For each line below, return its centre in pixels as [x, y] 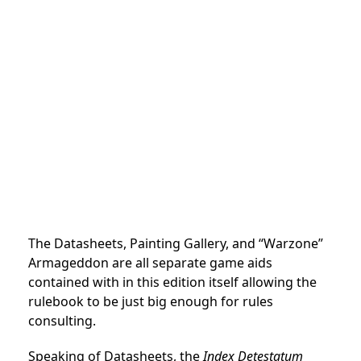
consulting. [62, 321]
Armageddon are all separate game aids [150, 263]
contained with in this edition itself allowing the [172, 282]
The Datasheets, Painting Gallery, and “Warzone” [176, 244]
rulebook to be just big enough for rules [151, 302]
